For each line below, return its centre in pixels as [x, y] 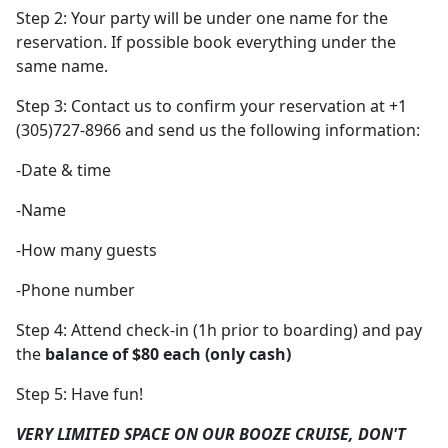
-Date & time [63, 170]
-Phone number [75, 290]
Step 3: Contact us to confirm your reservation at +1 [211, 106]
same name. [62, 66]
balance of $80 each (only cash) [168, 354]
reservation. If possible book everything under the [206, 42]
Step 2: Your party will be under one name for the [202, 18]
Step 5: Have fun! [79, 394]
